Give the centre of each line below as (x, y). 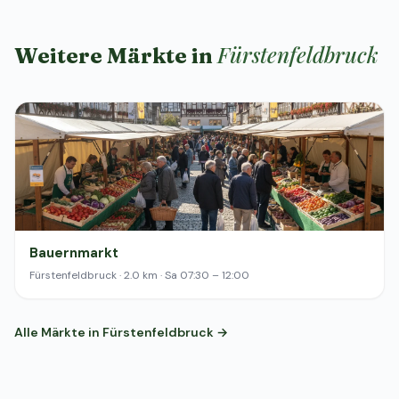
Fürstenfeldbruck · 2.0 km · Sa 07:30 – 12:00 (139, 275)
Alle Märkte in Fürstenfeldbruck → (121, 332)
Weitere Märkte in (116, 56)
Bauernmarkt (74, 253)
